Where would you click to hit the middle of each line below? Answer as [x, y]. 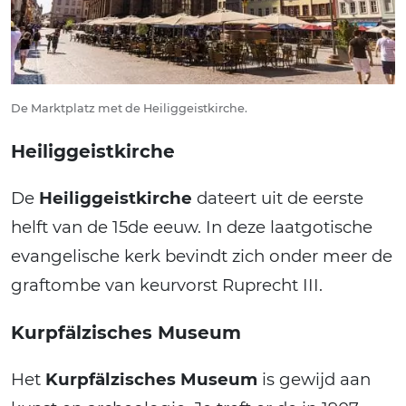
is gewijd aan [314, 380]
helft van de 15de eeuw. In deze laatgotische [192, 227]
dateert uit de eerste [278, 198]
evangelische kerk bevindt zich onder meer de [202, 256]
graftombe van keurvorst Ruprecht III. [167, 285]
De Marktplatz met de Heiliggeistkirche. [129, 109]
